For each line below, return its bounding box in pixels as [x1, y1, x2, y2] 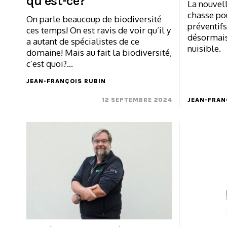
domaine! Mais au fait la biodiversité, [26, 47, 172, 58]
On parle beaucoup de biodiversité [26, 14, 162, 25]
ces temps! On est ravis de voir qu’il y [26, 25, 171, 36]
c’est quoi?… [26, 58, 73, 69]
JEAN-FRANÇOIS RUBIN [26, 78, 106, 85]
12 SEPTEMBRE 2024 [101, 96, 172, 104]
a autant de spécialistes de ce [26, 36, 139, 47]
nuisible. [187, 43, 221, 54]
